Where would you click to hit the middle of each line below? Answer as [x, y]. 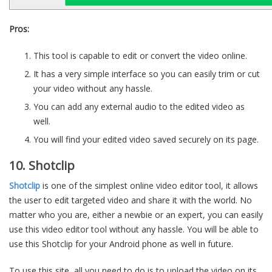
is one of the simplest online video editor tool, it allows [149, 185]
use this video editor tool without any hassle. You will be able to [134, 229]
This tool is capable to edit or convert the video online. [140, 56]
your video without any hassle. [93, 88]
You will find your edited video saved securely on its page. [146, 139]
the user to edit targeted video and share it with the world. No [131, 200]
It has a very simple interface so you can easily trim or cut [147, 74]
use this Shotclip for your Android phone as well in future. [121, 244]
